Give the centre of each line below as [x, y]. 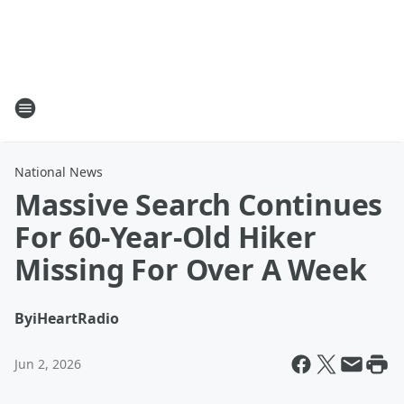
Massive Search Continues [199, 204]
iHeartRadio [76, 318]
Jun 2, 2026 [48, 364]
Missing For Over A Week [191, 269]
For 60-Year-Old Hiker [165, 237]
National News [59, 172]
